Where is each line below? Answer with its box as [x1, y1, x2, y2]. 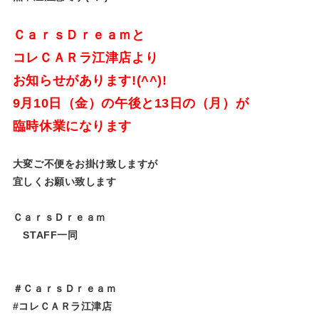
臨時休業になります [12, 119, 132, 134]
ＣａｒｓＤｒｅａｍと [12, 28, 145, 43]
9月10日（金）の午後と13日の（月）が [12, 96, 249, 111]
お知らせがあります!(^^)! [12, 73, 167, 88]
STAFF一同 [12, 229, 78, 241]
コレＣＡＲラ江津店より [12, 51, 159, 66]
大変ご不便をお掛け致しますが [12, 158, 158, 170]
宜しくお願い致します [12, 176, 117, 188]
